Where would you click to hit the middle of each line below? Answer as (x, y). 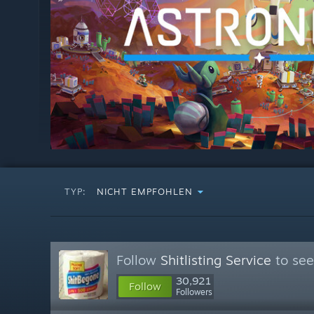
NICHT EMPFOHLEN (145, 191)
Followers (194, 292)
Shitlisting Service (216, 260)
